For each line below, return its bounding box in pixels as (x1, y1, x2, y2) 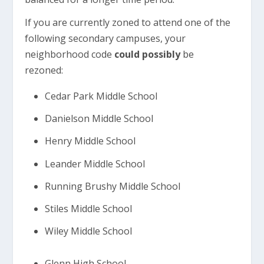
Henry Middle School (44, 134, 136, 148)
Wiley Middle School (44, 225, 134, 238)
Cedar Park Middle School (44, 90, 157, 103)
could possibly (114, 48, 181, 61)
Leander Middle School (44, 157, 145, 170)
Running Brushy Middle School (44, 179, 180, 193)
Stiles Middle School (44, 202, 132, 215)
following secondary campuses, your (25, 32, 186, 45)
